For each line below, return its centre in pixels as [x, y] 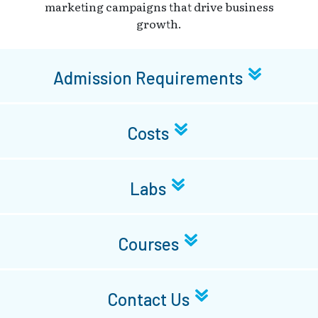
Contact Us [150, 300]
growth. [159, 23]
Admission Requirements [150, 78]
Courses [150, 244]
